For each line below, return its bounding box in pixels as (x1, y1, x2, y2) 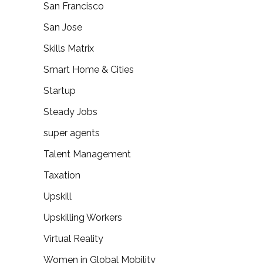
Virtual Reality (43, 232, 103, 244)
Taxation (43, 169, 80, 181)
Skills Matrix (43, 42, 94, 54)
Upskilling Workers (43, 211, 122, 223)
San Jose (43, 21, 82, 33)
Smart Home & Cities (43, 63, 134, 75)
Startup (43, 85, 76, 96)
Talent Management (43, 148, 131, 160)
